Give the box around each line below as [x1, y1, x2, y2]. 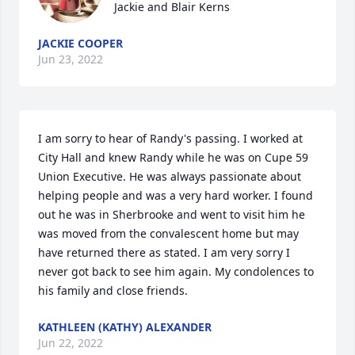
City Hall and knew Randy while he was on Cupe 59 [38, 150, 308, 165]
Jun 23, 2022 [38, 52, 103, 67]
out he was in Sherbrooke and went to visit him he [38, 207, 305, 222]
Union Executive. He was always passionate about [38, 169, 301, 184]
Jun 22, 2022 [38, 335, 103, 350]
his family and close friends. [38, 283, 188, 298]
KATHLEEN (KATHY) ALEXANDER [38, 319, 212, 334]
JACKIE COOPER [38, 36, 123, 51]
